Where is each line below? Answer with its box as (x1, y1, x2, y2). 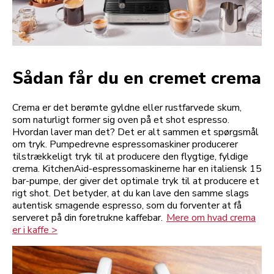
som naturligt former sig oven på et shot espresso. (12, 113, 229, 127)
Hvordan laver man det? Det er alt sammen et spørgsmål (12, 125, 259, 139)
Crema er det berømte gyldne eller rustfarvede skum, (12, 100, 242, 114)
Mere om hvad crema (166, 210, 256, 224)
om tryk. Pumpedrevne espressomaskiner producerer (12, 137, 238, 151)
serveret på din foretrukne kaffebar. (12, 210, 165, 224)
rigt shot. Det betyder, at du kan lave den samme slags (12, 186, 249, 200)
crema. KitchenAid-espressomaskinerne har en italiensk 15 (12, 161, 262, 176)
